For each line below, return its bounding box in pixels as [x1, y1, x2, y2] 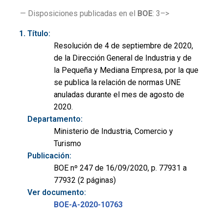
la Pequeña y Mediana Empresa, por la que [54, 65, 198, 75]
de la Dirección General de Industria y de [54, 53, 192, 63]
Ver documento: [27, 187, 86, 197]
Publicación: [27, 151, 71, 160]
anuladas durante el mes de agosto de [54, 89, 184, 99]
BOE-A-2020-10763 [54, 199, 123, 209]
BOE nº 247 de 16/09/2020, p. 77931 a [54, 163, 187, 173]
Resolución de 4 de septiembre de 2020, [54, 41, 193, 50]
